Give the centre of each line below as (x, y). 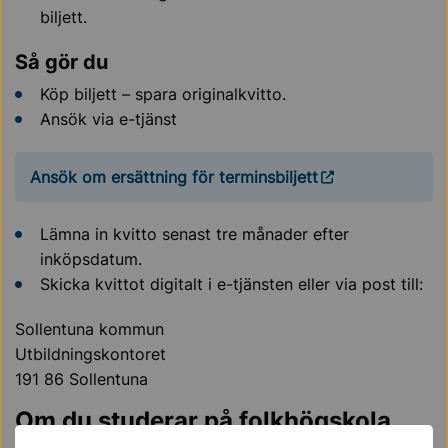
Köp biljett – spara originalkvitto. (163, 94)
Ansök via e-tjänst (108, 119)
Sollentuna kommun (89, 329)
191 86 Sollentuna (81, 379)
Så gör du (61, 62)
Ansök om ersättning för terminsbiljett (174, 176)
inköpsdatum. (91, 259)
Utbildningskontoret (93, 354)
